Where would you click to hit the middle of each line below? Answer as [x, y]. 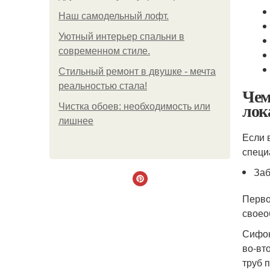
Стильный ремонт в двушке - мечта [137, 71]
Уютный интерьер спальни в [121, 36]
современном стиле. [104, 51]
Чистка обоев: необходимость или [134, 106]
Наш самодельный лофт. [114, 16]
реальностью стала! [103, 86]
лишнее [76, 121]
